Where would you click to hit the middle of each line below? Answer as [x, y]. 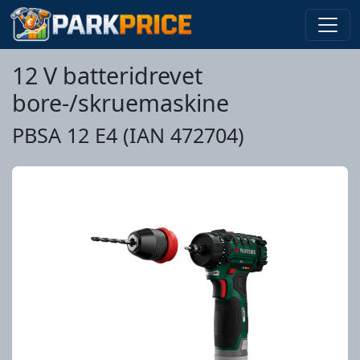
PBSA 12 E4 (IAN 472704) [128, 135]
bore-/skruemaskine [121, 102]
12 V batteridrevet [107, 75]
